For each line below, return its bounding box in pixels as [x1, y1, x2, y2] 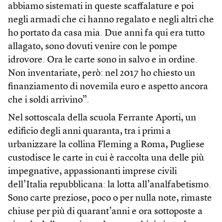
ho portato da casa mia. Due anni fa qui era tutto [8, 28, 205, 38]
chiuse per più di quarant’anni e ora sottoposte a [8, 207, 203, 217]
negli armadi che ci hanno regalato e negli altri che [8, 15, 214, 25]
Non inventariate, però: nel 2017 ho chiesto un [8, 68, 195, 78]
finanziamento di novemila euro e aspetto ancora [8, 82, 208, 92]
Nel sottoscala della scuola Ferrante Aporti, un [8, 113, 196, 123]
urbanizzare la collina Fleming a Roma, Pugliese [8, 140, 205, 150]
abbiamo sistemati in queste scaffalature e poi [8, 1, 194, 11]
